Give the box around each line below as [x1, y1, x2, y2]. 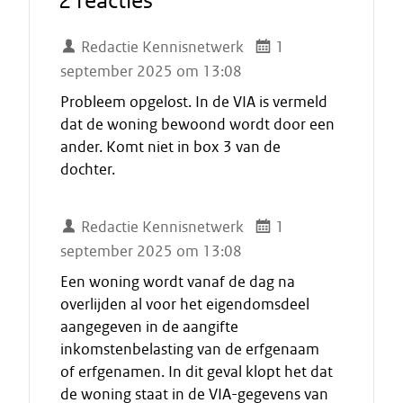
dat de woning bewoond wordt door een [60, 114, 335, 134]
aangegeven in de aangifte [60, 317, 238, 336]
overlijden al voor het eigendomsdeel [60, 294, 309, 314]
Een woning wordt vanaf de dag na [60, 272, 295, 291]
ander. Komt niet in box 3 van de [60, 137, 281, 157]
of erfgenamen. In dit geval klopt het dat [60, 362, 333, 381]
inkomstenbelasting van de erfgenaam [60, 339, 319, 359]
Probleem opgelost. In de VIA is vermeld [60, 92, 327, 112]
